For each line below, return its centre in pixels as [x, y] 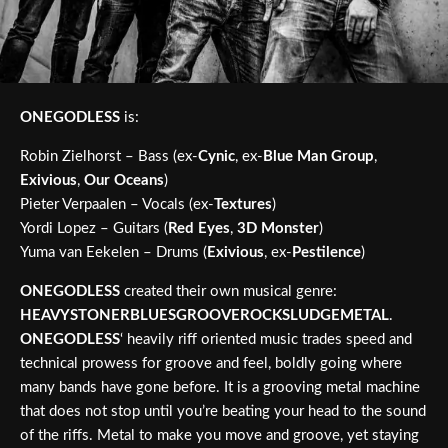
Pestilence [326, 253]
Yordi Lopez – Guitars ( [94, 229]
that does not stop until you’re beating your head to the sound [223, 412]
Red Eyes [199, 229]
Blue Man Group [318, 157]
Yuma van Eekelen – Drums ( [113, 253]
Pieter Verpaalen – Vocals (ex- [117, 205]
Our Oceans [124, 181]
